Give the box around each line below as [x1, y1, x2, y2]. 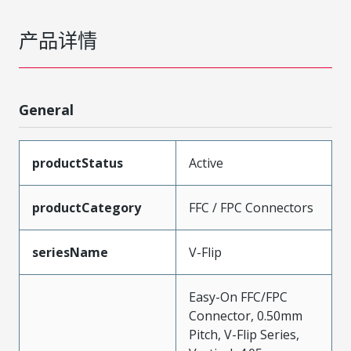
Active [189, 154, 223, 172]
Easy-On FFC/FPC [189, 288, 288, 306]
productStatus [32, 154, 123, 172]
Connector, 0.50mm [189, 307, 302, 324]
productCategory [32, 199, 141, 216]
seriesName [32, 244, 108, 261]
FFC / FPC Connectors [189, 199, 313, 216]
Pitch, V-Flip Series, [189, 326, 299, 343]
